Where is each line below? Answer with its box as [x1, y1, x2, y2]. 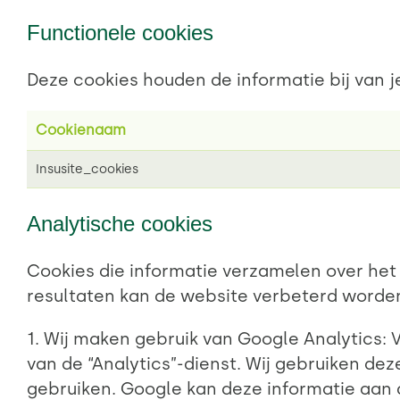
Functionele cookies [27, 21, 213, 46]
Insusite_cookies [36, 162, 138, 178]
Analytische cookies [27, 212, 212, 237]
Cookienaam [36, 121, 126, 139]
